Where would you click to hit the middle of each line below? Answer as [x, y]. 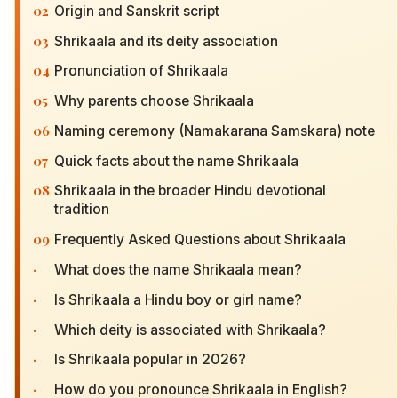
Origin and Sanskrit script [137, 11]
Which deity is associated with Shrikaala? [190, 330]
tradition [82, 210]
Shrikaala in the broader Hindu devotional [190, 191]
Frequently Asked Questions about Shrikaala [200, 240]
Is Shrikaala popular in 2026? [150, 360]
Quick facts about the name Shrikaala [176, 161]
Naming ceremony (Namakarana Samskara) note [215, 131]
